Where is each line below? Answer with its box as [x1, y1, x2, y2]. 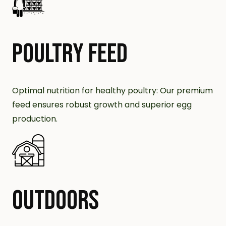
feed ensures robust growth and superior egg [12, 99, 192, 110]
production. [12, 113, 58, 125]
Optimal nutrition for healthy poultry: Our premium [12, 85, 213, 96]
